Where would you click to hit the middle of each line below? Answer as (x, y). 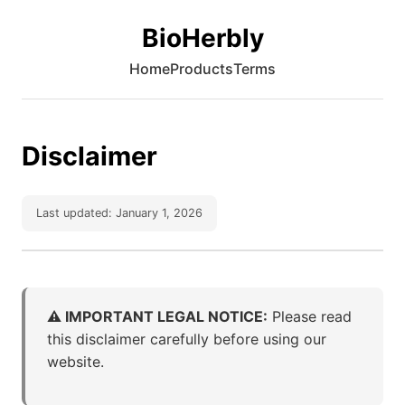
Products (202, 69)
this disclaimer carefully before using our (187, 339)
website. (75, 362)
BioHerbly (202, 38)
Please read (310, 316)
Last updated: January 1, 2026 (119, 213)
